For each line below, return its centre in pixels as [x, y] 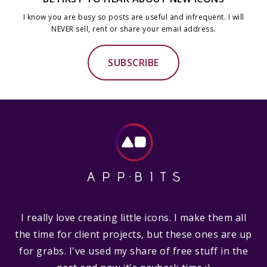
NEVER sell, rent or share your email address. [133, 29]
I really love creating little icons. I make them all [133, 218]
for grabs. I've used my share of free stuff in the [133, 251]
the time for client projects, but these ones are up [133, 234]
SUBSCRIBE [133, 63]
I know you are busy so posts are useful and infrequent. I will [133, 17]
